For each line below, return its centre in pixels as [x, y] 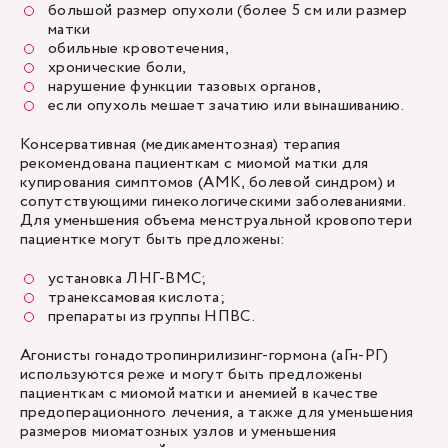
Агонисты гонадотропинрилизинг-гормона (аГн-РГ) [204, 355]
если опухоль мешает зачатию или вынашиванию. [226, 105]
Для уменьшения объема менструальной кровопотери [216, 220]
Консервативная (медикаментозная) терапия [180, 144]
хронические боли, [117, 67]
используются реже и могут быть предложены [191, 374]
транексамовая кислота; [139, 297]
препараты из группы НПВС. [153, 316]
